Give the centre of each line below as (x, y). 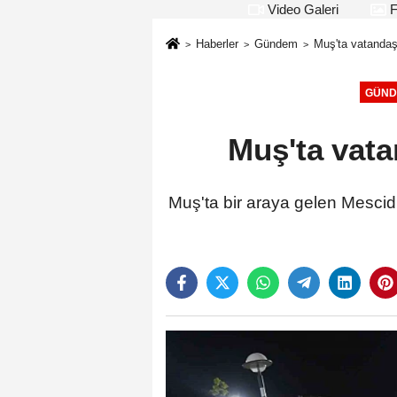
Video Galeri (301, 9)
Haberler (217, 44)
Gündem (276, 44)
